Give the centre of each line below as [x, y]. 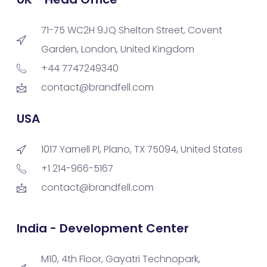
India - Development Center [103, 229]
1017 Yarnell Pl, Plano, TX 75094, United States [142, 150]
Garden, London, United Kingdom [118, 49]
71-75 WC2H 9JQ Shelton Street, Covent [132, 30]
